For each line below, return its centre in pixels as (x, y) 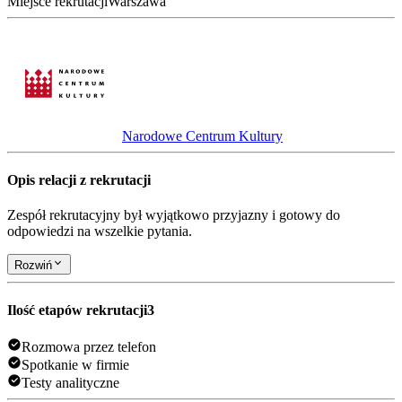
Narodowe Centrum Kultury (202, 135)
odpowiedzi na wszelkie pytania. (100, 232)
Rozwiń (33, 265)
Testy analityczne (70, 383)
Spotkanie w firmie (75, 365)
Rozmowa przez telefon (89, 347)
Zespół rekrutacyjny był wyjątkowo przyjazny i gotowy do (174, 215)
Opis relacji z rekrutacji (79, 180)
